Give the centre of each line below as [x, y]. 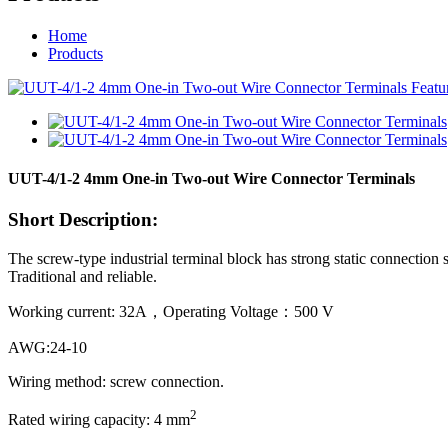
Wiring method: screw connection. [116, 382]
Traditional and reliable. [82, 277]
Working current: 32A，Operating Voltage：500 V [171, 312]
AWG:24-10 [47, 348]
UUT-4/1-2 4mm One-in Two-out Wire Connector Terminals [211, 179]
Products [75, 53]
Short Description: [83, 220]
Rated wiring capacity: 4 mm [99, 420]
